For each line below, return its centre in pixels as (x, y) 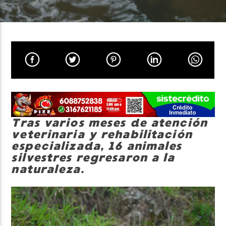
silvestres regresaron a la (93, 158)
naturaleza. (48, 169)
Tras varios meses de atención (109, 123)
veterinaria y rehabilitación (102, 135)
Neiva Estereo (44, 70)
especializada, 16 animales (97, 146)
